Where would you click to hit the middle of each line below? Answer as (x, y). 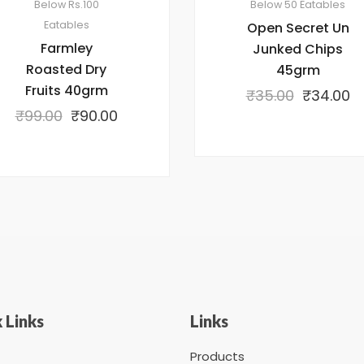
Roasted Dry (66, 69)
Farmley (66, 48)
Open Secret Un (298, 28)
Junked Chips (298, 49)
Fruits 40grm (66, 90)
